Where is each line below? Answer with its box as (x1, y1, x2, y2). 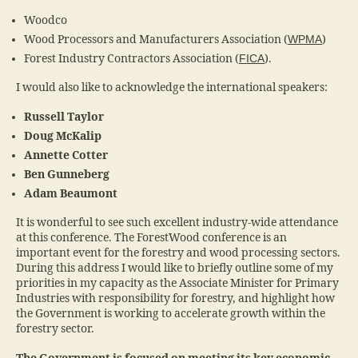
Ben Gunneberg (24, 167, 109, 181)
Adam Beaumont (24, 186, 117, 201)
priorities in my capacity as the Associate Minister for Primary (16, 276, 339, 291)
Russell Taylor (24, 109, 104, 124)
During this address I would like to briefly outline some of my (16, 261, 333, 276)
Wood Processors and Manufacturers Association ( (24, 32, 288, 46)
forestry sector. (16, 322, 94, 336)
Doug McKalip (24, 129, 101, 143)
